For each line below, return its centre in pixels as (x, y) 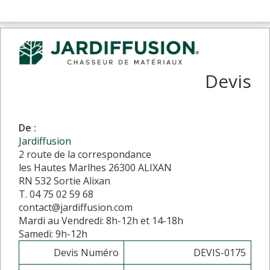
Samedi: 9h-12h (53, 234)
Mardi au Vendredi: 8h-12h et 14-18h (101, 220)
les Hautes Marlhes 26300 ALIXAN (95, 167)
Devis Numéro (86, 252)
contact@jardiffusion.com (76, 207)
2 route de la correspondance (85, 154)
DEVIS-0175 (220, 252)
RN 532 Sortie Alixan (64, 181)
